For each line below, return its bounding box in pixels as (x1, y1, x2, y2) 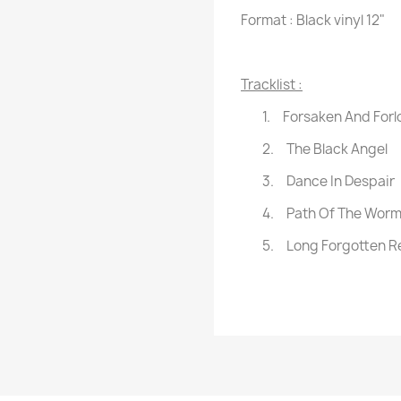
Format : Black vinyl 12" (241, 11, 385, 30)
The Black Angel (286, 140, 388, 159)
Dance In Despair (286, 172, 395, 192)
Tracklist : (241, 75, 303, 95)
